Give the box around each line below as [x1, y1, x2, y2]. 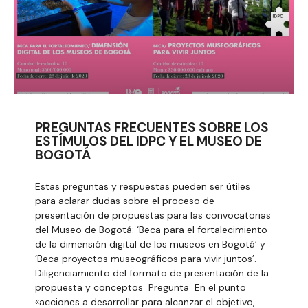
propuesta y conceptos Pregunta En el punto [35, 280, 246, 294]
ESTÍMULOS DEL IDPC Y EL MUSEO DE [35, 132, 262, 150]
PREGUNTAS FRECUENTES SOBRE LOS [35, 118, 269, 136]
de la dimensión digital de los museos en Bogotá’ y [35, 237, 265, 250]
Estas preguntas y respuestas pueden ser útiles [35, 179, 250, 192]
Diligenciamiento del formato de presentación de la [35, 266, 269, 279]
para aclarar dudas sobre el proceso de [35, 194, 214, 207]
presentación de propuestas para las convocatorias [35, 208, 271, 221]
